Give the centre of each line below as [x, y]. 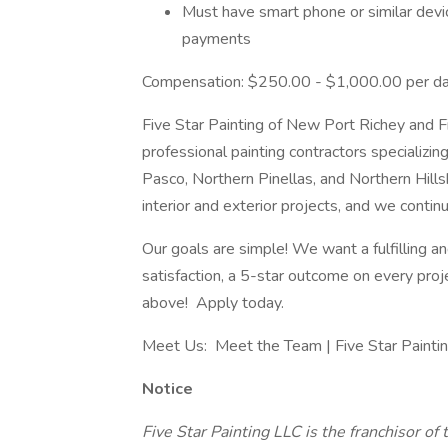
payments [216, 39]
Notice [167, 389]
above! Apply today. [213, 303]
